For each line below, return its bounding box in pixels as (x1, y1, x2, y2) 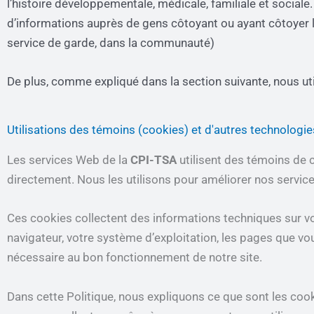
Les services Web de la (7, 153, 130, 168)
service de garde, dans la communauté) (7, 35, 214, 50)
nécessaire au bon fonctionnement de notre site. (7, 250, 262, 265)
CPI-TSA (130, 153, 177, 168)
